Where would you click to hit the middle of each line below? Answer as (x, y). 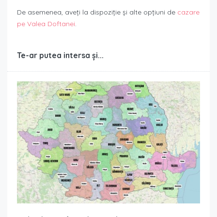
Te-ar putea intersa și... (60, 55)
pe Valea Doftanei (46, 24)
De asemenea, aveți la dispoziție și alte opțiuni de (97, 12)
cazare (188, 12)
